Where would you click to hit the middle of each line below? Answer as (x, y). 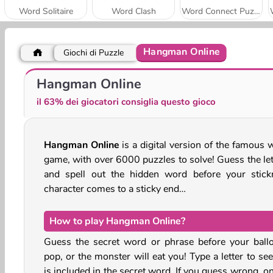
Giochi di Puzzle (94, 52)
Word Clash (133, 11)
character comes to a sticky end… (115, 189)
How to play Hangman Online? (117, 221)
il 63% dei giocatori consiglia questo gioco (126, 101)
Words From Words (46, 76)
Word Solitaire (46, 11)
